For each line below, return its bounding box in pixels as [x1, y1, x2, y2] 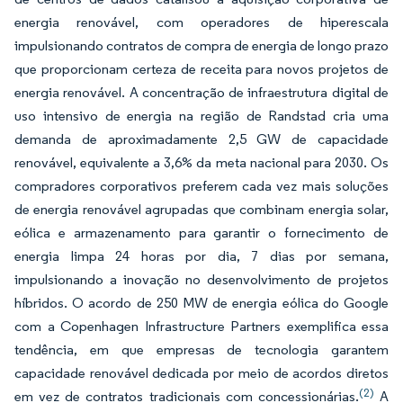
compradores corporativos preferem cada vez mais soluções [14, 177, 389, 194]
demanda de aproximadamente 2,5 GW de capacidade [14, 130, 389, 148]
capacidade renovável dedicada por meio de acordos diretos [14, 364, 389, 381]
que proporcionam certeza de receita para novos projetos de [14, 60, 389, 77]
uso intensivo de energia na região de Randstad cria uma [14, 107, 389, 124]
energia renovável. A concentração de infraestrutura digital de [14, 84, 389, 101]
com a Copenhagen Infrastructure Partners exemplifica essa [14, 318, 389, 335]
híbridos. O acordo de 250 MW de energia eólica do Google [14, 294, 389, 311]
